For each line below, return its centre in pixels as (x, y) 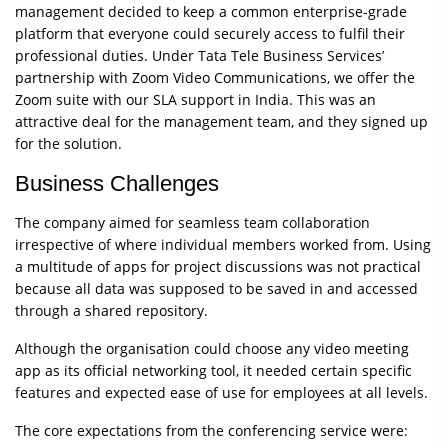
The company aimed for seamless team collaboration (192, 223)
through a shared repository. (111, 311)
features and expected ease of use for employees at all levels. (221, 393)
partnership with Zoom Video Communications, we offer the (215, 78)
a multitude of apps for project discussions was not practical (218, 267)
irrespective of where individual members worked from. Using (223, 245)
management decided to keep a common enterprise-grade (211, 12)
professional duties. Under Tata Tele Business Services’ (199, 56)
